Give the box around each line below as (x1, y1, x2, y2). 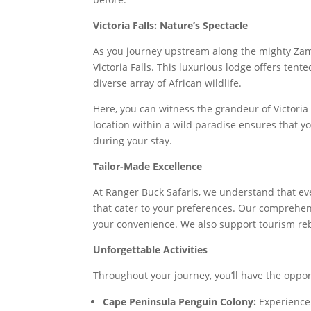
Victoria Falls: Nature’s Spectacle (93, 19, 249, 32)
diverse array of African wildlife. (93, 76, 242, 90)
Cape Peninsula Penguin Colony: (103, 295, 257, 308)
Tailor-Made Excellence (93, 160, 203, 173)
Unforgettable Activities (93, 243, 208, 256)
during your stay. (93, 134, 173, 147)
